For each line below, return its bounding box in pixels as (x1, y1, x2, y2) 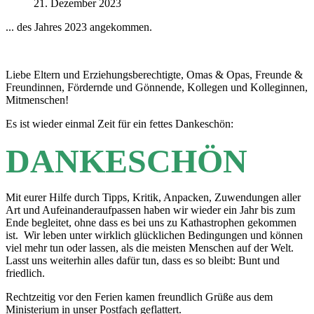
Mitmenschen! (6, 94, 69, 107)
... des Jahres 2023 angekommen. (6, 21, 152, 34)
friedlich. (6, 267, 45, 280)
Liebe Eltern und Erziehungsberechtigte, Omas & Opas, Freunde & (6, 69, 303, 81)
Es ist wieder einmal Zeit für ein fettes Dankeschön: (6, 118, 233, 130)
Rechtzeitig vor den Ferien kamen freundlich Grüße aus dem (6, 291, 273, 303)
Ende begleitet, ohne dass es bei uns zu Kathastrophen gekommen (6, 217, 296, 229)
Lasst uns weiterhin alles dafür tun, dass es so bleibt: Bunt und (6, 254, 280, 267)
